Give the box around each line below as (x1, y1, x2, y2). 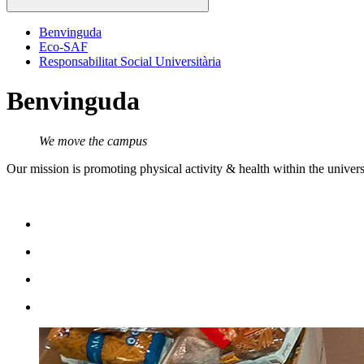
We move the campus (39, 133, 147, 148)
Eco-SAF (39, 40, 88, 54)
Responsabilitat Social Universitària (39, 54, 221, 68)
